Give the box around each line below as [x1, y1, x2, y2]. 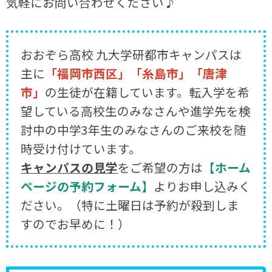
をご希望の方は [118, 158, 203, 176]
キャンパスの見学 [21, 158, 118, 176]
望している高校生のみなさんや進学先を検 [21, 101, 251, 120]
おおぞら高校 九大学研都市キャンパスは [21, 45, 242, 63]
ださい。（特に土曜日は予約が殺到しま [21, 195, 240, 214]
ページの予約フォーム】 [21, 177, 154, 195]
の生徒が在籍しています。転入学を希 [45, 83, 250, 101]
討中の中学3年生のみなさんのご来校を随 [21, 120, 246, 138]
